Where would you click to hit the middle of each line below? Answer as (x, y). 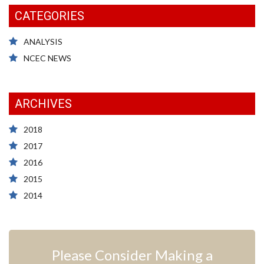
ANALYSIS (43, 42)
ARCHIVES (43, 104)
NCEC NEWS (47, 58)
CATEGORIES (49, 16)
